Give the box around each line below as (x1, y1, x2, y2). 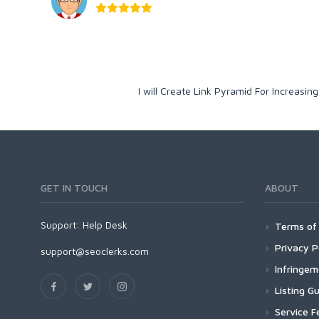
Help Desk (83, 219, 127, 231)
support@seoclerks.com (41, 245, 149, 258)
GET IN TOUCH (41, 182, 108, 194)
